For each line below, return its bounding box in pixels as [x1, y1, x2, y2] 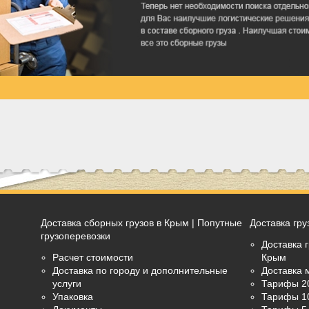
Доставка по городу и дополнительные [52, 265, 228, 276]
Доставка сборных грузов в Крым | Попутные [41, 217, 243, 228]
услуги [52, 278, 82, 289]
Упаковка [52, 291, 94, 302]
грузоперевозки [41, 230, 111, 241]
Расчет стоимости [52, 252, 134, 263]
